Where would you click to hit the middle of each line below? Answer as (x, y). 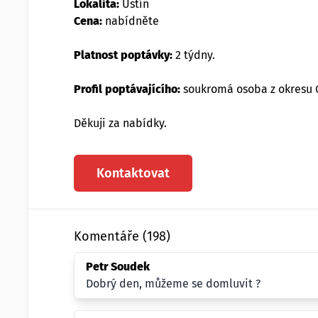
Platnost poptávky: (123, 55)
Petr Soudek (118, 267)
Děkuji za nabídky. (120, 123)
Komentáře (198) (122, 236)
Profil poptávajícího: (127, 89)
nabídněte (131, 21)
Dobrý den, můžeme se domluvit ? (173, 284)
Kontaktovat (133, 173)
